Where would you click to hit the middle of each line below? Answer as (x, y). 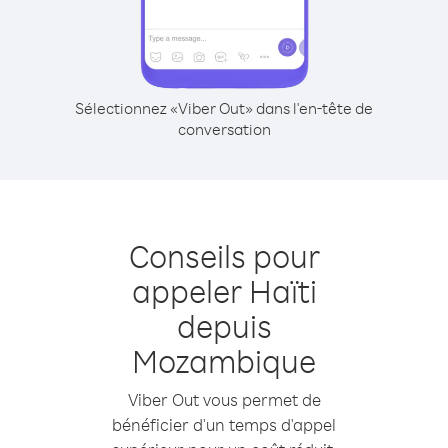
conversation (224, 129)
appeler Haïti (224, 290)
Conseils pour (224, 255)
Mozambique (224, 360)
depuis (224, 325)
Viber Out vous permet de (224, 399)
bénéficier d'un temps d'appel (224, 424)
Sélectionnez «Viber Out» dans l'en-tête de (224, 108)
